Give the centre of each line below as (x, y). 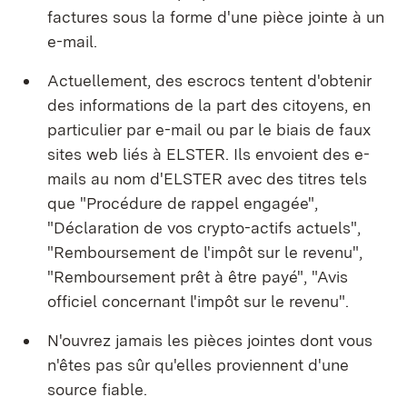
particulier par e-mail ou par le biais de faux (209, 129)
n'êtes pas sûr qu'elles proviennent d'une (198, 365)
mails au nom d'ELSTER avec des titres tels (207, 179)
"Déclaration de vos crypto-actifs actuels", (204, 228)
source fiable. (97, 389)
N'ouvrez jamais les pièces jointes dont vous (210, 340)
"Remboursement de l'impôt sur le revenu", (205, 252)
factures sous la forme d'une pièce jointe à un (216, 17)
